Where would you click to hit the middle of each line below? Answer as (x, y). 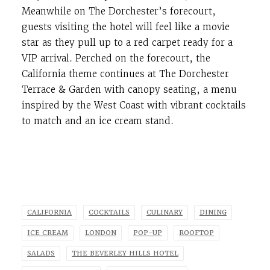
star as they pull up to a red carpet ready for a (127, 42)
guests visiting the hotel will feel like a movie (126, 27)
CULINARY (165, 212)
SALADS (41, 253)
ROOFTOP (196, 233)
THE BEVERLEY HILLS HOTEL (125, 253)
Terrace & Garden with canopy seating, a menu (129, 89)
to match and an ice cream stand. (98, 121)
